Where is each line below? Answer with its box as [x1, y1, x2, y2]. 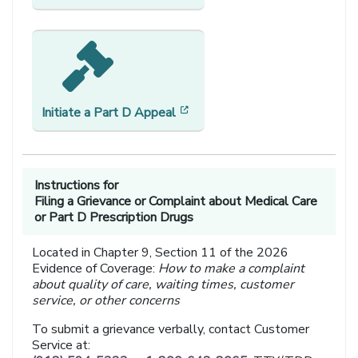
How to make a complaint [158, 260, 305, 278]
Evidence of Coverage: [32, 260, 159, 278]
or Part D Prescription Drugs [34, 209, 194, 227]
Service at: [32, 336, 91, 355]
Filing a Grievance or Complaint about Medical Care [34, 193, 318, 211]
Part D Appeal [90, 104, 177, 122]
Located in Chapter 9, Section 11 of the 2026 [32, 244, 289, 262]
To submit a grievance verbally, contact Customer [32, 320, 310, 339]
